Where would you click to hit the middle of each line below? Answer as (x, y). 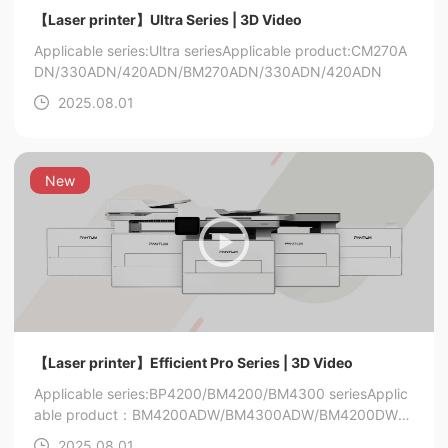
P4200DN (66, 435)
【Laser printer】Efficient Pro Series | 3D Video (193, 362)
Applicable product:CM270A (314, 50)
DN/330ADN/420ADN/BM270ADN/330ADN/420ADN (208, 71)
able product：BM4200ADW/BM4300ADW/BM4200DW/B (223, 414)
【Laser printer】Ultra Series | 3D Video (168, 19)
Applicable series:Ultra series (128, 50)
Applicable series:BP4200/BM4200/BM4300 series (200, 393)
